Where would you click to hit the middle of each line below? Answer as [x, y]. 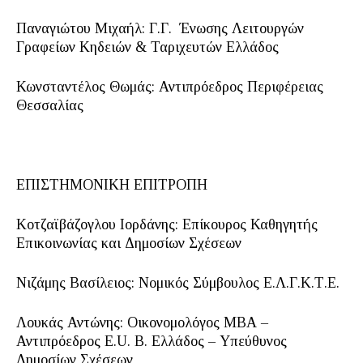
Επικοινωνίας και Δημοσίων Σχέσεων [129, 243]
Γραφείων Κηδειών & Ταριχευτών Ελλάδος [147, 47]
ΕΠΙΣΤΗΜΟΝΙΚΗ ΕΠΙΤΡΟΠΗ [112, 185]
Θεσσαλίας [50, 105]
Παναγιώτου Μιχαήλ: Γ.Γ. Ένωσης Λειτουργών [160, 28]
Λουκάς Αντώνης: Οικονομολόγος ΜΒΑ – [142, 322]
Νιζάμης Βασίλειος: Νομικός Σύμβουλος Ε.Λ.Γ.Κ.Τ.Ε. [178, 283]
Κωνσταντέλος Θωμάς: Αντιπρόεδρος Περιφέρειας [170, 87]
